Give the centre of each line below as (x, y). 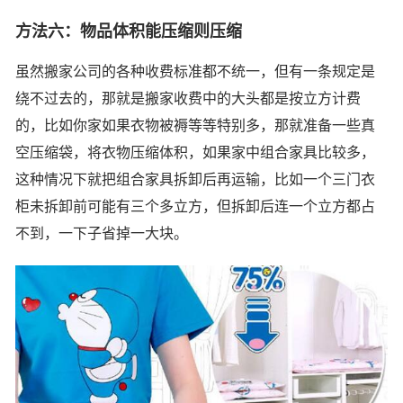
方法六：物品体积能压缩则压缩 (129, 32)
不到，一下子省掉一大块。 (102, 234)
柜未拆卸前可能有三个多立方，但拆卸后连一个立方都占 (195, 207)
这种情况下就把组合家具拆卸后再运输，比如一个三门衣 (195, 180)
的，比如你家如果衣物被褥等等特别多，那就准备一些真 (195, 126)
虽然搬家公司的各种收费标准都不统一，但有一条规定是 (195, 72)
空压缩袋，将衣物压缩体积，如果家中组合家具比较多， (195, 153)
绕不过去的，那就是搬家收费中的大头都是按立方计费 (188, 99)
